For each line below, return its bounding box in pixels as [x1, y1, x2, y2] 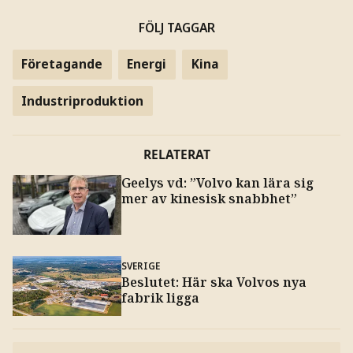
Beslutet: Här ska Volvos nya [121, 273, 307, 292]
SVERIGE [121, 259, 161, 273]
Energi [127, 55, 167, 73]
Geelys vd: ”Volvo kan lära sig [121, 174, 314, 192]
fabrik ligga [121, 289, 199, 307]
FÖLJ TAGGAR [138, 18, 215, 36]
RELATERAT [143, 146, 210, 164]
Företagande [21, 55, 103, 73]
